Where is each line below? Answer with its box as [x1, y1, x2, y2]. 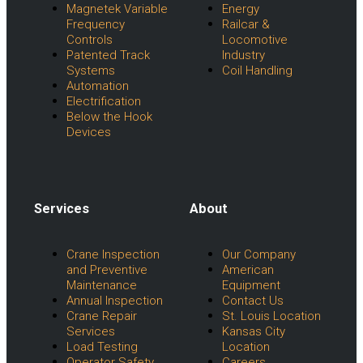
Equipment [222, 277, 280, 293]
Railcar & [222, 16, 270, 32]
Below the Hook [66, 109, 152, 124]
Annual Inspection [66, 293, 163, 308]
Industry [222, 47, 265, 62]
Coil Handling [222, 62, 293, 78]
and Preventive [66, 262, 147, 277]
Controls [66, 32, 113, 47]
